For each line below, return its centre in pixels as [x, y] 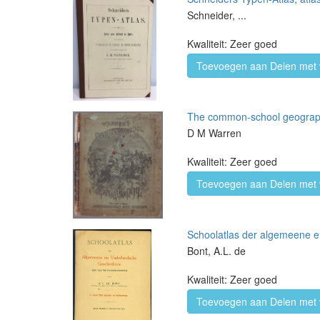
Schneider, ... [217, 15]
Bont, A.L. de [216, 251]
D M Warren [214, 133]
